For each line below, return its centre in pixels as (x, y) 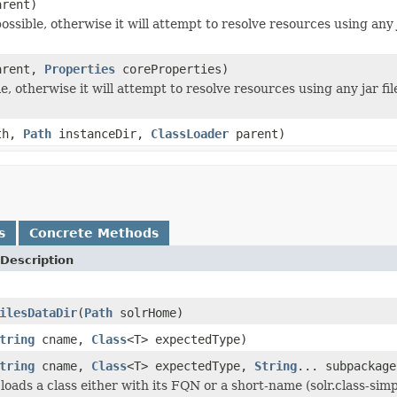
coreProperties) (172, 69)
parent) (257, 133)
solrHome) (148, 312)
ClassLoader (190, 133)
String (276, 366)
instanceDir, (101, 133)
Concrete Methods (94, 233)
